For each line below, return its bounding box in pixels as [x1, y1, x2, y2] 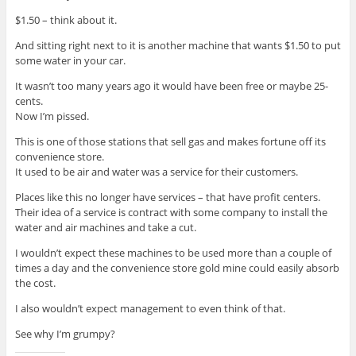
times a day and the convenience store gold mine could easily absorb [14, 261, 339, 276]
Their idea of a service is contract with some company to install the [14, 205, 327, 220]
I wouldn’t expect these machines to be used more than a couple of [14, 246, 331, 261]
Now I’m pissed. [14, 109, 89, 124]
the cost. [14, 276, 56, 291]
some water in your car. [14, 53, 126, 68]
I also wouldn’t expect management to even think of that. [14, 301, 285, 316]
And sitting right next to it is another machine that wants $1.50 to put [14, 38, 341, 53]
